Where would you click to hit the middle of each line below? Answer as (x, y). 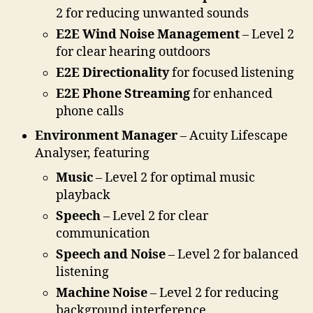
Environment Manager (106, 136)
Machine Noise (102, 293)
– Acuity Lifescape (233, 136)
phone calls (90, 111)
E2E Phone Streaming (123, 94)
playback (83, 195)
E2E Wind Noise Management (148, 34)
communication (103, 233)
